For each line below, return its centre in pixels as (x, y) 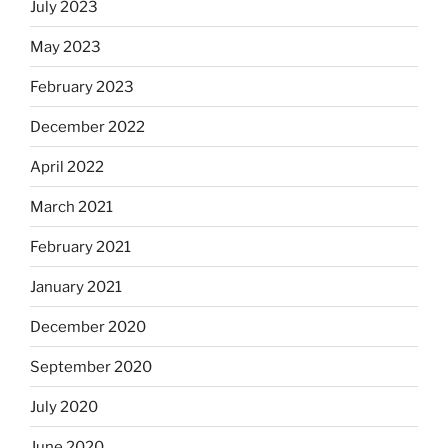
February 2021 (80, 246)
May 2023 (65, 46)
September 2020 (91, 366)
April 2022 (67, 166)
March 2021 (71, 206)
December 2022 (87, 126)
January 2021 (76, 286)
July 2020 (64, 406)
